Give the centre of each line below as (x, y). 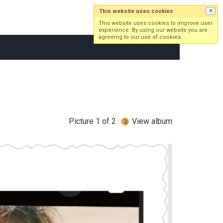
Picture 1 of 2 (92, 121)
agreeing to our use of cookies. (140, 37)
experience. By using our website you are (153, 30)
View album (152, 121)
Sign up (159, 19)
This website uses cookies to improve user (156, 23)
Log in (124, 19)
